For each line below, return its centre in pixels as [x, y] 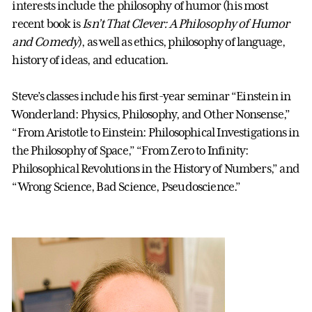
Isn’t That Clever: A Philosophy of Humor [186, 24]
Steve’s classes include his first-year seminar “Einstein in [151, 96]
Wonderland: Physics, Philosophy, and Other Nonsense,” [151, 115]
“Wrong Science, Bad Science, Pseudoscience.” [126, 187]
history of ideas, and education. [90, 60]
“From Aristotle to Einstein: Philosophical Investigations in [156, 133]
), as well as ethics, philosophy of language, [182, 42]
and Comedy [45, 42]
